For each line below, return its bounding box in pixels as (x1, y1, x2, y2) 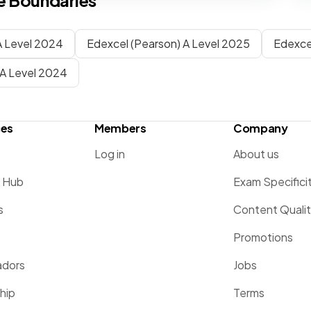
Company (233, 121, 288, 135)
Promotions (233, 230, 293, 244)
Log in (94, 146, 125, 161)
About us (233, 146, 279, 161)
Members (94, 121, 146, 135)
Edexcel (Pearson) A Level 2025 (87, 36, 250, 51)
